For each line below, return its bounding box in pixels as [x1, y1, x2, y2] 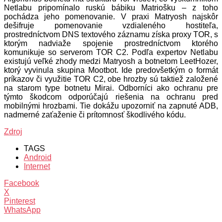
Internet [24, 162, 50, 170]
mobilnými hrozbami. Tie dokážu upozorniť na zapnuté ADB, [4, 101, 218, 110]
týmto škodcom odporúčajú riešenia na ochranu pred [4, 92, 218, 101]
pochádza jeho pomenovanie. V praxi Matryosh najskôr [4, 12, 218, 21]
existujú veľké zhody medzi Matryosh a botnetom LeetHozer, [4, 56, 218, 65]
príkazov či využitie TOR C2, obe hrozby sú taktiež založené [4, 74, 218, 83]
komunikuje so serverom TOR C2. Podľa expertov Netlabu [4, 48, 218, 56]
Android [24, 153, 52, 162]
